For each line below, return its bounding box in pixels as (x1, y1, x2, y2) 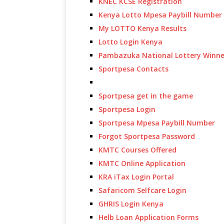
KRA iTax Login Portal (98, 172, 174, 181)
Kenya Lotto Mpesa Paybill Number (98, 10, 222, 19)
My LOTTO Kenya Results (98, 23, 186, 33)
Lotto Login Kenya (98, 37, 162, 46)
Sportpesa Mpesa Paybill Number (98, 118, 215, 127)
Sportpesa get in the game (98, 91, 193, 100)
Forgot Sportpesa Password (98, 131, 195, 141)
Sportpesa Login (98, 104, 155, 114)
